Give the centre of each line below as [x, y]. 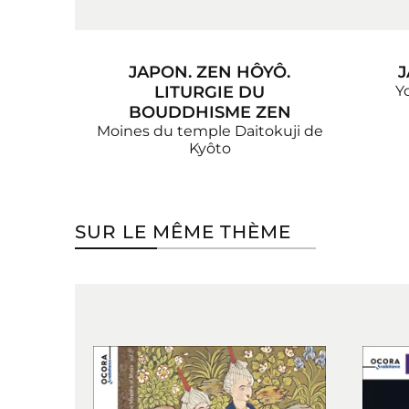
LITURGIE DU [210, 92]
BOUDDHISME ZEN [210, 112]
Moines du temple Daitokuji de [210, 131]
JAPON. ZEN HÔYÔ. [210, 72]
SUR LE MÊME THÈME [183, 231]
